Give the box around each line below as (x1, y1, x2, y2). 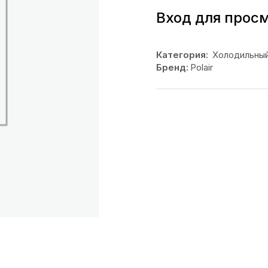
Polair (190, 62, 213, 73)
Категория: (156, 49, 208, 60)
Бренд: (156, 62, 188, 73)
